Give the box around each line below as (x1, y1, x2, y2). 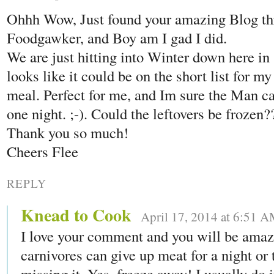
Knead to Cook (21, 202, 131, 228)
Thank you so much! (7, 122, 128, 143)
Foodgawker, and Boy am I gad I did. (7, 28, 227, 48)
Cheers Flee (7, 141, 78, 162)
